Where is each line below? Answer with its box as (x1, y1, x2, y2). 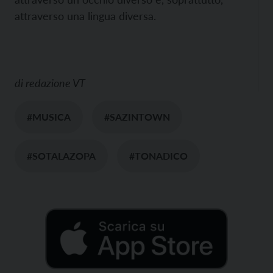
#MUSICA (27, 110, 71, 122)
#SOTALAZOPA (27, 149, 96, 161)
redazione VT (26, 76, 85, 90)
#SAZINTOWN (104, 110, 170, 122)
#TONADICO (129, 149, 188, 161)
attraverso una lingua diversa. (15, 9, 156, 23)
